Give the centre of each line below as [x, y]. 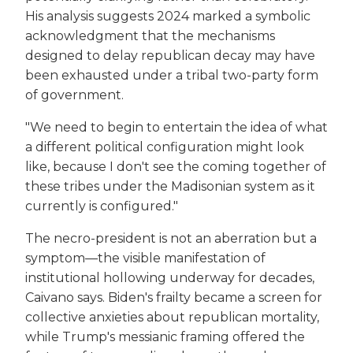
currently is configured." [102, 206]
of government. [74, 95]
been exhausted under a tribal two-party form [172, 76]
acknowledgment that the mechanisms [150, 36]
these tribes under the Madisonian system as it [170, 187]
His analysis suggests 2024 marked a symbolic [168, 17]
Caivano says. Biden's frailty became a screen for [174, 298]
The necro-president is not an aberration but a [171, 239]
